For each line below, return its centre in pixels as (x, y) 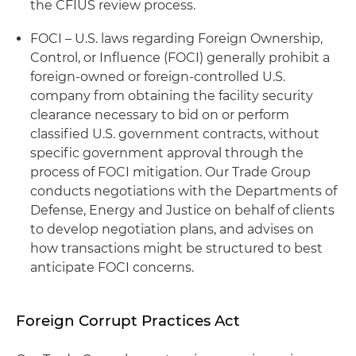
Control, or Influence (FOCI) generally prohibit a (180, 58)
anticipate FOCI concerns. (112, 267)
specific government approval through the (167, 153)
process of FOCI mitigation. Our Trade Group (170, 172)
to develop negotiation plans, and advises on (172, 229)
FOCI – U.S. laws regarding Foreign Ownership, (176, 39)
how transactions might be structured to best (176, 248)
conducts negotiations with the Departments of (184, 191)
